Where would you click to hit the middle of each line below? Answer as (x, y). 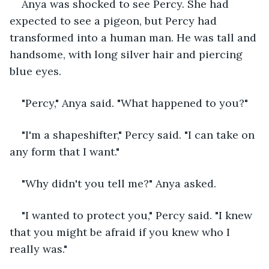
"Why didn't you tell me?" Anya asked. (119, 183)
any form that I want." (65, 151)
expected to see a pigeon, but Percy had (115, 20)
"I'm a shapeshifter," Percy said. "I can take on (140, 134)
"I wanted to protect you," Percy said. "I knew (138, 215)
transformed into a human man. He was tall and (134, 37)
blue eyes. (35, 71)
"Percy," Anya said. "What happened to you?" (135, 103)
